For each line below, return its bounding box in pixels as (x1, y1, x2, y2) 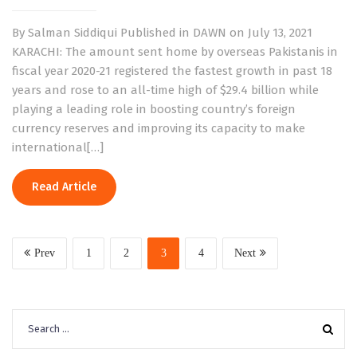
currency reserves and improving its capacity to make (12, 120, 305, 135)
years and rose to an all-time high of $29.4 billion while (12, 82, 319, 97)
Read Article (32, 179, 96, 194)
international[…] (12, 139, 104, 155)
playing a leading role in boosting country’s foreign (12, 101, 296, 116)
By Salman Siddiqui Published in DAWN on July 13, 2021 (12, 25, 312, 40)
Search (11, 310, 51, 325)
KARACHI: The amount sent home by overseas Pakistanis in (12, 44, 338, 59)
